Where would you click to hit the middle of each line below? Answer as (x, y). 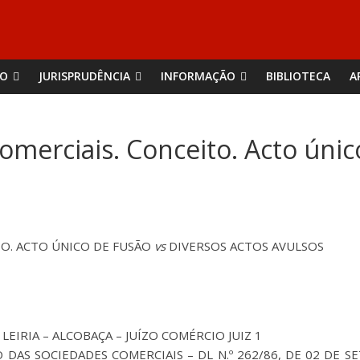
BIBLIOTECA (298, 76)
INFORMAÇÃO (198, 76)
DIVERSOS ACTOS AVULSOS (245, 245)
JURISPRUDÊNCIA (84, 76)
